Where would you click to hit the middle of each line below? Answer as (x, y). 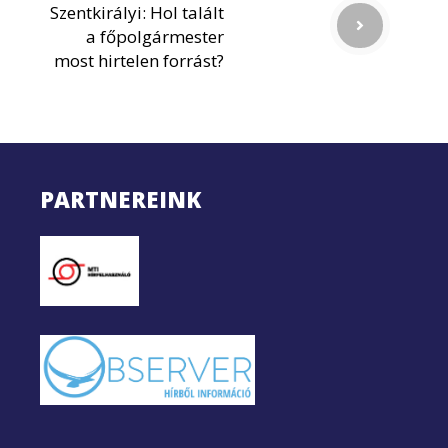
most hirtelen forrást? (139, 61)
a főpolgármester (155, 37)
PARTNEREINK (120, 199)
